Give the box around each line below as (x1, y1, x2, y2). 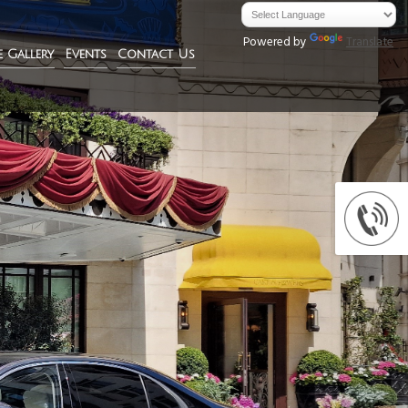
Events (64, 47, 107, 61)
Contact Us (117, 47, 195, 61)
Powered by (243, 32, 311, 55)
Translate (346, 32, 394, 55)
